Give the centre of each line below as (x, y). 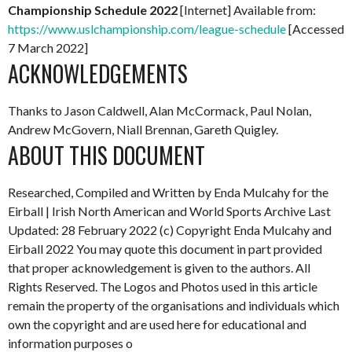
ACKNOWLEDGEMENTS (98, 73)
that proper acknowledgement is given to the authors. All (159, 268)
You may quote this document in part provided (199, 249)
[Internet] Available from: (247, 10)
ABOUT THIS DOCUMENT (106, 155)
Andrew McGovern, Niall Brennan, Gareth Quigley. (143, 129)
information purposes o (70, 343)
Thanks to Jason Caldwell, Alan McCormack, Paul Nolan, (159, 110)
